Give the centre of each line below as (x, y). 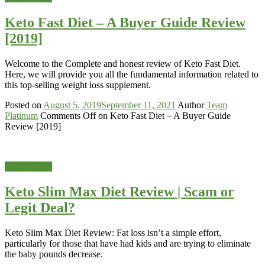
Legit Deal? (40, 208)
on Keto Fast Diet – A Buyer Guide (163, 116)
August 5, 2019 (72, 105)
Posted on (23, 105)
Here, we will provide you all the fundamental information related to (132, 75)
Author (191, 105)
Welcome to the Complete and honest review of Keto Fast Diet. (123, 64)
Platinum (21, 116)
